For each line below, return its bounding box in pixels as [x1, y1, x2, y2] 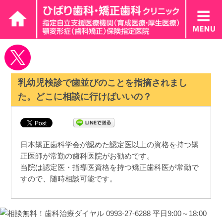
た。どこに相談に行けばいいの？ [19, 98, 163, 109]
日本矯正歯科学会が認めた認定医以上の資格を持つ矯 [22, 150, 213, 159]
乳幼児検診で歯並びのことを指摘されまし [19, 83, 201, 94]
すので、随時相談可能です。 [22, 186, 125, 196]
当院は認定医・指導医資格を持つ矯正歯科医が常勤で [22, 174, 213, 184]
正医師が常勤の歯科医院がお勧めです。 [22, 162, 166, 171]
